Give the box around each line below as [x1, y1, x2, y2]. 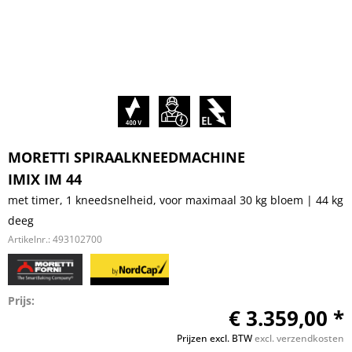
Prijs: [8, 293, 35, 308]
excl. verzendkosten [255, 332, 344, 345]
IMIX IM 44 [8, 170, 82, 189]
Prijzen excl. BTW [177, 332, 255, 345]
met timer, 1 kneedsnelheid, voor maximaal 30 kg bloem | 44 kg [8, 192, 343, 207]
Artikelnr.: [8, 233, 53, 246]
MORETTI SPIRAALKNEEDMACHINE [8, 148, 245, 167]
